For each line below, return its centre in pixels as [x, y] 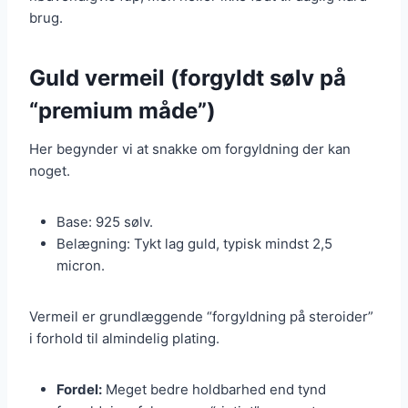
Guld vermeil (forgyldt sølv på [188, 78]
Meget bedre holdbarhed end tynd [214, 390]
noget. [50, 171]
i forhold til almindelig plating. [124, 339]
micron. [81, 266]
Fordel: [79, 390]
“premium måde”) [122, 111]
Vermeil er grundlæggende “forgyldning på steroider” [201, 317]
